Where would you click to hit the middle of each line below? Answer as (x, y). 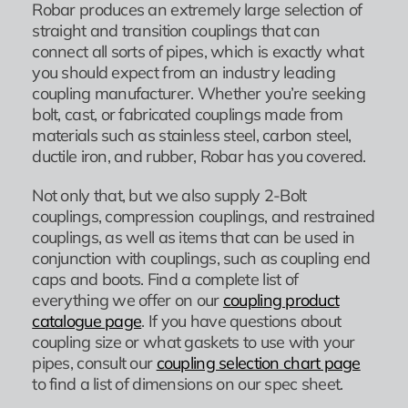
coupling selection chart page (258, 362)
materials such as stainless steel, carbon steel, (192, 135)
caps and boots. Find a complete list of (165, 279)
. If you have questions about (241, 321)
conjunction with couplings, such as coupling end (201, 258)
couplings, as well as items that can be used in (194, 237)
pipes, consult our (94, 362)
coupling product (281, 300)
